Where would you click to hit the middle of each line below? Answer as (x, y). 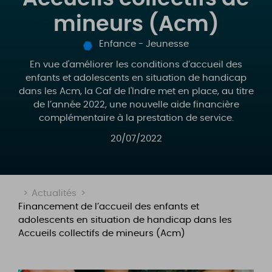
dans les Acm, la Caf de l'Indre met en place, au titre (136, 91)
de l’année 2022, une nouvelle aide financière (136, 105)
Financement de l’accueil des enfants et (109, 207)
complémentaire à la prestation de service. (136, 118)
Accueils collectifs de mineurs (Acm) (102, 233)
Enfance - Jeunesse (143, 44)
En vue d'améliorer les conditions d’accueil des (136, 65)
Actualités (54, 193)
